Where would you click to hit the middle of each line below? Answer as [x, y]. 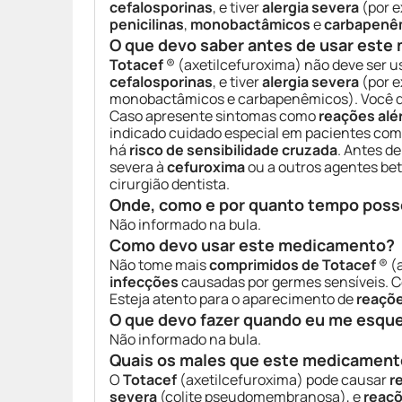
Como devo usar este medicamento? [252, 245]
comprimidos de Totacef [293, 265]
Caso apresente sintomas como [214, 116]
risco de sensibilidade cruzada [233, 150]
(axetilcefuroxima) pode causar [283, 380]
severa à [138, 167]
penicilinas [147, 24]
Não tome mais [159, 265]
